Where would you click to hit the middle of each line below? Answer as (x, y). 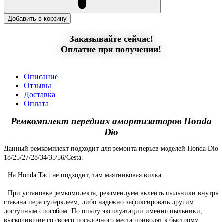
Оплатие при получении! (111, 49)
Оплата (36, 103)
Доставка (39, 94)
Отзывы (37, 85)
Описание (41, 76)
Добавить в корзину (37, 18)
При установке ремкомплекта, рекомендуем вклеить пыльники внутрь (111, 193)
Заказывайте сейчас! (111, 38)
